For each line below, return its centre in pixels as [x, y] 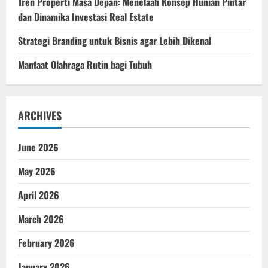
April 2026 [39, 195]
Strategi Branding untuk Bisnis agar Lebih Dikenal [115, 40]
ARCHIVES [40, 115]
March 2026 [41, 219]
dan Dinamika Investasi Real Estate [86, 16]
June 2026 [38, 147]
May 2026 [37, 171]
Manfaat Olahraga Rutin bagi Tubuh [85, 64]
